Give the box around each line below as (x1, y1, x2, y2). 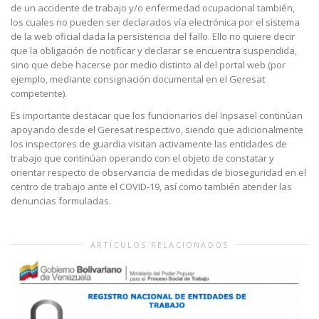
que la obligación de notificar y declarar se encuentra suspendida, (11, 44, 297, 58)
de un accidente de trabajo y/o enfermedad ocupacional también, (11, 1, 295, 15)
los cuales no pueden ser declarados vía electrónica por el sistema (11, 16, 300, 29)
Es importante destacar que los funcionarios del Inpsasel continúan (11, 109, 303, 122)
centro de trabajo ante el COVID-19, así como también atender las (11, 180, 292, 194)
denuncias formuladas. (11, 194, 111, 208)
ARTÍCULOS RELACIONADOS (90, 239, 229, 251)
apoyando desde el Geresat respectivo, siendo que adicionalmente (11, 123, 303, 137)
